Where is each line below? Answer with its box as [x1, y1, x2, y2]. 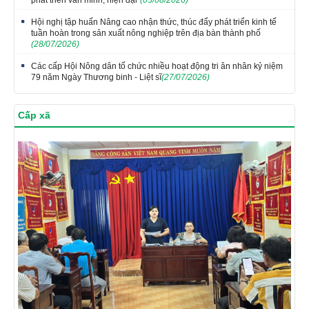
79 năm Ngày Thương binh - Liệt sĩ [31, 72, 161, 83]
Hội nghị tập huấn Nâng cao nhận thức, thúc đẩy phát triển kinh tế [31, 17, 277, 28]
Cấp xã [18, 110, 50, 121]
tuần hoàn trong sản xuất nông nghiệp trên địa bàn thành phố [31, 28, 261, 39]
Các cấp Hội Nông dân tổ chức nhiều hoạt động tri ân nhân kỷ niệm [31, 61, 283, 72]
